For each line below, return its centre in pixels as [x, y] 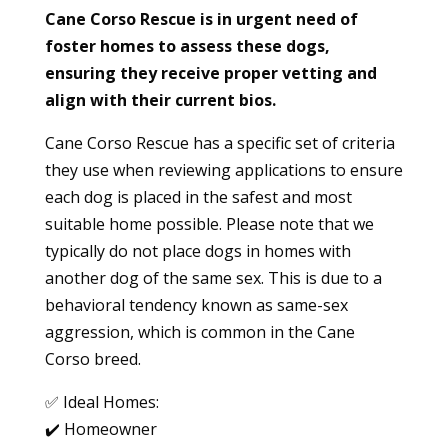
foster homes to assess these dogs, [187, 45]
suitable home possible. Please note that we [209, 223]
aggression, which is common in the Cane [199, 331]
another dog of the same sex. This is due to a [213, 277]
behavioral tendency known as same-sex [196, 304]
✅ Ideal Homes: [101, 401]
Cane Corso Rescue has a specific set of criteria [219, 142]
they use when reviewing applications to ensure [223, 169]
